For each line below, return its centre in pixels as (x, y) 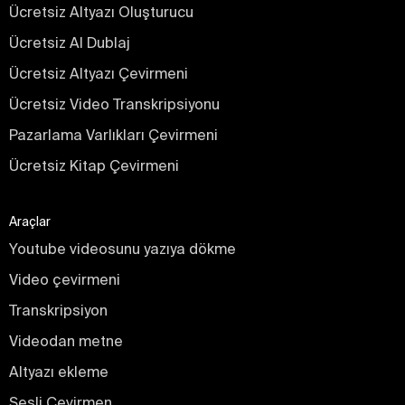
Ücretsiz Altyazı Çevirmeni (99, 74)
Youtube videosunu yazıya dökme (122, 249)
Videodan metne (66, 341)
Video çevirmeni (65, 280)
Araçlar (30, 222)
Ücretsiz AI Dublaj (70, 43)
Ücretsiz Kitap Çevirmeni (94, 166)
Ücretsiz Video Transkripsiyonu (114, 104)
